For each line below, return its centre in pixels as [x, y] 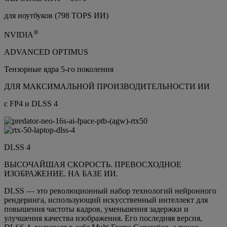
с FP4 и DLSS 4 [31, 104]
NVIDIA [19, 35]
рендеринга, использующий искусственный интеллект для [106, 200]
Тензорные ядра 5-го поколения [59, 69]
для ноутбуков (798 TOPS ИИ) [56, 16]
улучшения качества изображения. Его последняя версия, [103, 218]
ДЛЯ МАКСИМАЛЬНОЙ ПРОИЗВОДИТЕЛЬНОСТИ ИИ [107, 87]
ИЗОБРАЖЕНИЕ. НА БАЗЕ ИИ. [61, 174]
